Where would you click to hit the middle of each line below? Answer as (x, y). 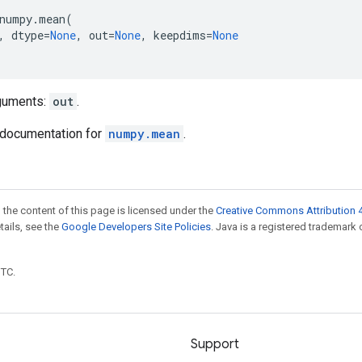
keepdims (180, 35)
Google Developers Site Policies (136, 227)
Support (215, 344)
